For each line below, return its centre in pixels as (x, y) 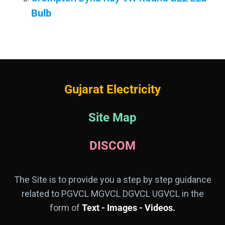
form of (65, 208)
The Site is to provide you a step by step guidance (113, 180)
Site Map (113, 118)
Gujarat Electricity (113, 90)
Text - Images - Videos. (128, 208)
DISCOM (113, 146)
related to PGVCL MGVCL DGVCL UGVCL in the (113, 194)
